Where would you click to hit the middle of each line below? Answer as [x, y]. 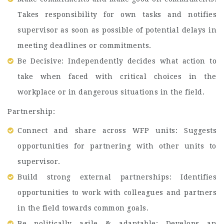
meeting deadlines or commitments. [84, 45]
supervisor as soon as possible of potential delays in [117, 30]
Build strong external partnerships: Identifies [117, 177]
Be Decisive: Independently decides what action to [117, 61]
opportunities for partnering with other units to [117, 146]
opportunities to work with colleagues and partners [117, 192]
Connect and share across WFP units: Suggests [117, 130]
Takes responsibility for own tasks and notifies [117, 14]
